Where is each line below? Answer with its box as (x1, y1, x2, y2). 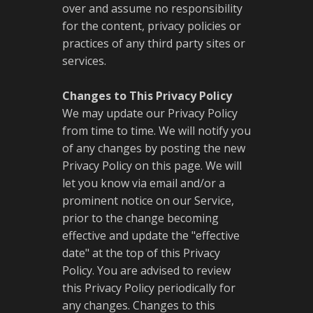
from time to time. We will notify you (62, 123, 251, 138)
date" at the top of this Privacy (62, 245, 220, 261)
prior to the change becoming (62, 210, 219, 226)
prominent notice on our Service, (62, 193, 234, 208)
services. (62, 53, 106, 68)
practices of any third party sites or (62, 36, 245, 51)
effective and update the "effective (62, 228, 240, 243)
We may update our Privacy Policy (62, 105, 238, 121)
